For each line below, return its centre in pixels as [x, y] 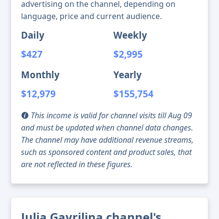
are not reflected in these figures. [77, 164]
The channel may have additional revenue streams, [107, 140]
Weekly [130, 35]
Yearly [128, 75]
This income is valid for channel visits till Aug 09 [110, 116]
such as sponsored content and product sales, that [106, 152]
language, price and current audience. [91, 16]
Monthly [40, 75]
